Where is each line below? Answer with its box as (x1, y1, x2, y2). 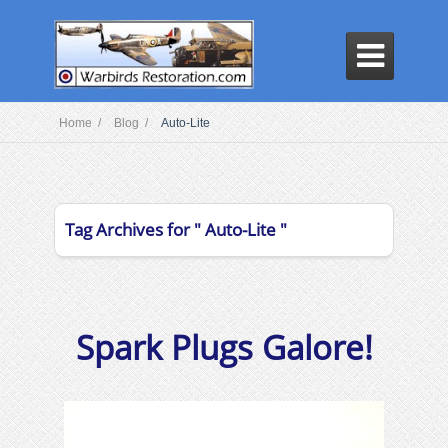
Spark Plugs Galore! (75, 325, 373, 370)
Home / (59, 116, 104, 130)
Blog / (114, 116, 151, 130)
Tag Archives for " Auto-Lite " (65, 218, 287, 241)
